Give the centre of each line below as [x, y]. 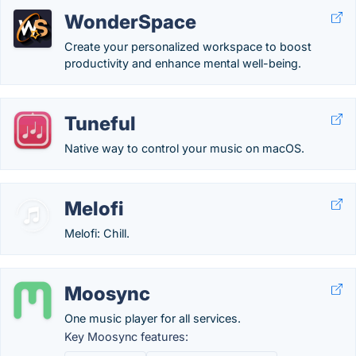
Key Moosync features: [126, 337]
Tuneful [100, 124]
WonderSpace [130, 22]
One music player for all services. [153, 318]
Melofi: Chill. [97, 233]
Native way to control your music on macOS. [184, 148]
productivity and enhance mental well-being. [183, 63]
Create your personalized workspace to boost [188, 46]
